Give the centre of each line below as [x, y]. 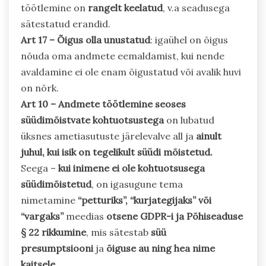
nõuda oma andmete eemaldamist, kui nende [123, 56]
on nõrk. [40, 88]
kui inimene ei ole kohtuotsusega [132, 168]
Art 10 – [38, 104]
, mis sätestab [118, 232]
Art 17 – [38, 40]
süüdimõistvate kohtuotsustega [92, 120]
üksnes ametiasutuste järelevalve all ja [108, 136]
